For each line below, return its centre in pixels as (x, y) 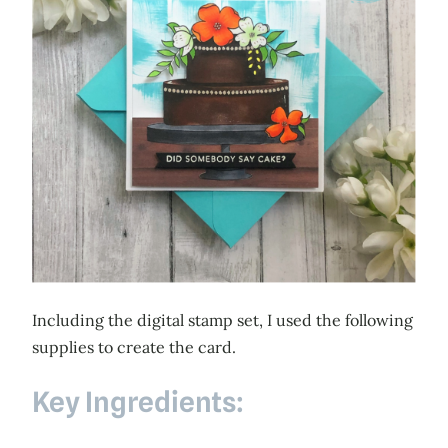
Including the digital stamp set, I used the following (222, 319)
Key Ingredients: (138, 401)
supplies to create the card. (134, 346)
